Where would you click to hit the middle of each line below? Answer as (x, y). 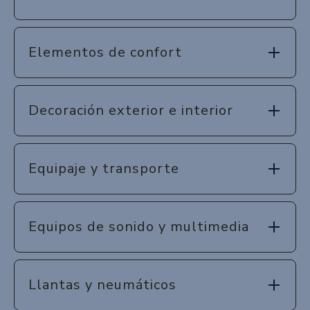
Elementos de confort (105, 52)
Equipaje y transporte (104, 168)
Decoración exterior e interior (131, 110)
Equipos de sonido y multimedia (139, 226)
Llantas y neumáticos (102, 284)
